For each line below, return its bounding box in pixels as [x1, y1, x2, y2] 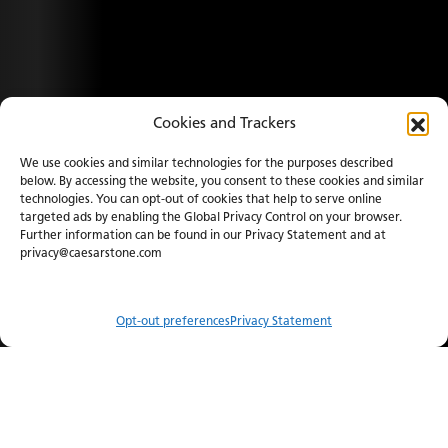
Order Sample [71, 385, 142, 401]
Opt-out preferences [116, 313, 230, 328]
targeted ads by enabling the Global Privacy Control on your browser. [20, 209, 402, 224]
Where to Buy [360, 385, 430, 401]
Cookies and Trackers [152, 114, 296, 132]
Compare [223, 384, 271, 400]
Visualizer [291, 385, 340, 401]
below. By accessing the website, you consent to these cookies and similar [20, 173, 424, 188]
